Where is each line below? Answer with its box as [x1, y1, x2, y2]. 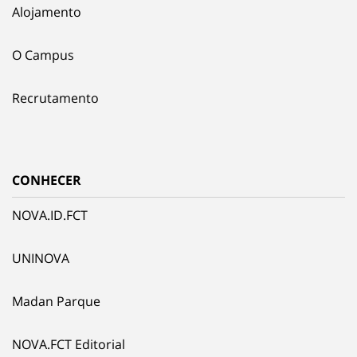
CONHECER [12, 171, 81, 189]
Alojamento [12, 2, 81, 21]
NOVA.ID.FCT [12, 206, 88, 224]
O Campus [12, 45, 74, 64]
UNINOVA [12, 249, 69, 267]
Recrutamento [12, 88, 99, 107]
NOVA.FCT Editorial [12, 335, 125, 353]
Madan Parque [12, 292, 100, 310]
